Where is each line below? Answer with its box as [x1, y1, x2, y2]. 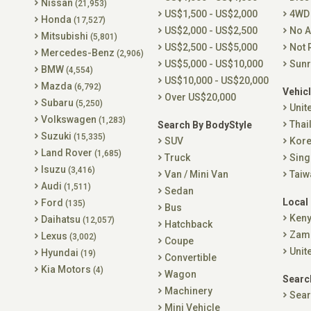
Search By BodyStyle [158, 119, 252, 131]
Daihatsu [41, 214, 83, 225]
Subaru [41, 97, 76, 108]
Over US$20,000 [165, 92, 236, 103]
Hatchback [165, 219, 212, 230]
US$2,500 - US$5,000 [165, 42, 258, 53]
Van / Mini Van [165, 169, 228, 180]
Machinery [165, 285, 212, 296]
